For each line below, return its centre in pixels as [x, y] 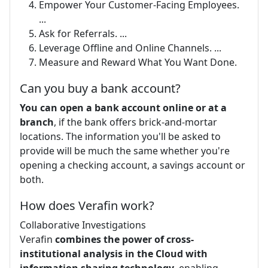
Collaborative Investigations [83, 225]
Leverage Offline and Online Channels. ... [130, 48]
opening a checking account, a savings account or [133, 165]
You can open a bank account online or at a [123, 107]
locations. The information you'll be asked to [120, 136]
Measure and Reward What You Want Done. [138, 62]
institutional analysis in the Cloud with [114, 253]
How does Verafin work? [87, 205]
